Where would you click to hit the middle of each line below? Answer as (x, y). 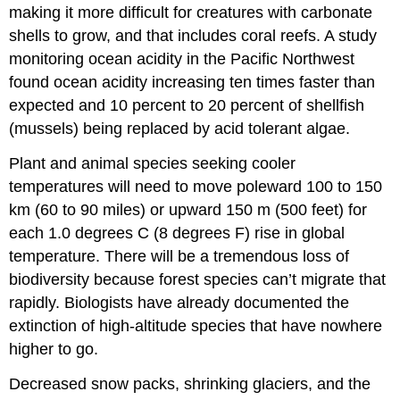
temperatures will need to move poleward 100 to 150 (196, 186)
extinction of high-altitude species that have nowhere (196, 325)
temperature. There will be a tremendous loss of (179, 256)
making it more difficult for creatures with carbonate (191, 13)
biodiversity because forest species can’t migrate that (198, 279)
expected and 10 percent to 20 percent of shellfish (187, 106)
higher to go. (54, 349)
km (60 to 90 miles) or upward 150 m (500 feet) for (188, 209)
